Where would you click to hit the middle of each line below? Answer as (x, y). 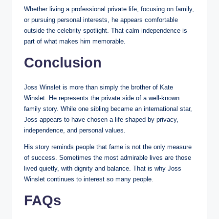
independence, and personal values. (75, 130)
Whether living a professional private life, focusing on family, (109, 9)
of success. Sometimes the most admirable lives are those (108, 157)
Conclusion (63, 62)
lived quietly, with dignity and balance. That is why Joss (103, 168)
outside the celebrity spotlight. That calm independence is (106, 30)
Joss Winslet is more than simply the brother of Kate (99, 87)
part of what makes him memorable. (75, 41)
